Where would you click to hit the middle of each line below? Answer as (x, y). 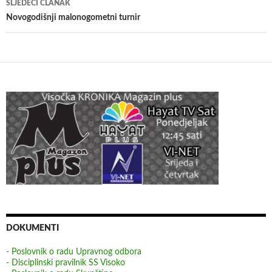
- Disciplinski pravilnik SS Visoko (66, 263)
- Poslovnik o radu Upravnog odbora (74, 252)
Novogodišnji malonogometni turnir (73, 17)
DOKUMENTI (32, 228)
